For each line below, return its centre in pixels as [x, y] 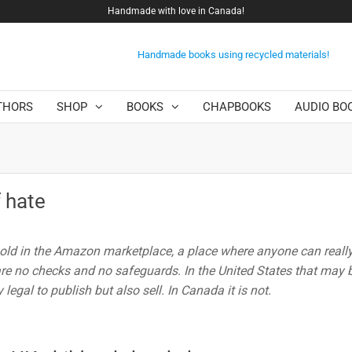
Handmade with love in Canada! [176, 11]
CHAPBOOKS [237, 107]
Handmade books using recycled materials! [233, 54]
